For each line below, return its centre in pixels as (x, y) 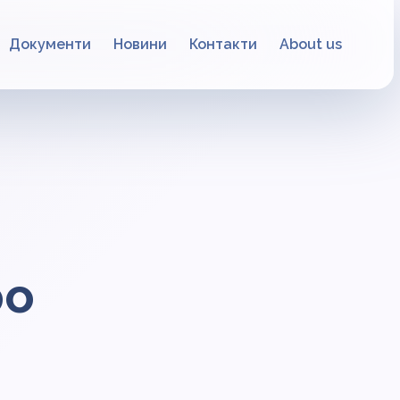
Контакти (223, 44)
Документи (50, 44)
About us (311, 44)
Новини (140, 44)
